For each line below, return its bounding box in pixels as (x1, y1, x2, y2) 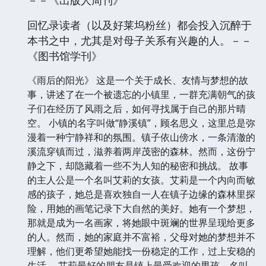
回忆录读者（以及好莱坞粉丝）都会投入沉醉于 (27, 18, 252, 33)
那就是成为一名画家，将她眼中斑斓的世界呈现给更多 (27, 216, 255, 230)
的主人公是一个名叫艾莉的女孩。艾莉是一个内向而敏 (27, 173, 255, 187)
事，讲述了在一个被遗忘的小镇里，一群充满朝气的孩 (27, 88, 255, 102)
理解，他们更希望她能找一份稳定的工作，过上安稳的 (27, 245, 255, 258)
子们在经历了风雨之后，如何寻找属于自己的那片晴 (27, 102, 246, 116)
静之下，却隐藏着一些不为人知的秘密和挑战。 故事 (27, 159, 248, 173)
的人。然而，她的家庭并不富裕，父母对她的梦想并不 (27, 230, 255, 244)
